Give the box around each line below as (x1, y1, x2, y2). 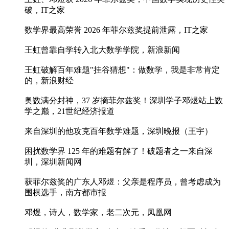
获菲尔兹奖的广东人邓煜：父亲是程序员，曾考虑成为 (25, 177, 221, 187)
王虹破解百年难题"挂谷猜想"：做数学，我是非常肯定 (25, 65, 220, 75)
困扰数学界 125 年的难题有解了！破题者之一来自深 (25, 147, 213, 156)
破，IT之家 (25, 6, 65, 15)
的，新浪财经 (25, 76, 74, 85)
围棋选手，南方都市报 (25, 188, 106, 197)
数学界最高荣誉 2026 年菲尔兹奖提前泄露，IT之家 (25, 26, 208, 35)
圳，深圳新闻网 (25, 157, 82, 167)
